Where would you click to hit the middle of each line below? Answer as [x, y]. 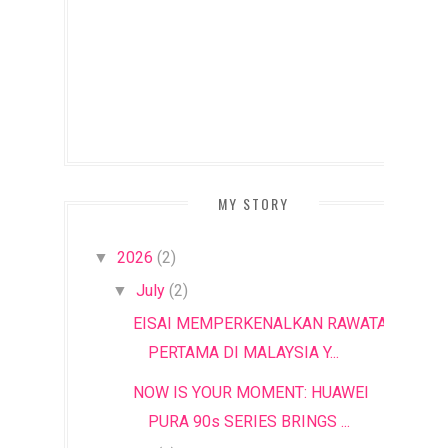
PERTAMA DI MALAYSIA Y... [243, 352]
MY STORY [253, 203]
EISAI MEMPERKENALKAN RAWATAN [265, 323]
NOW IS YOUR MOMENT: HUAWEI [250, 392]
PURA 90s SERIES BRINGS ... [248, 421]
